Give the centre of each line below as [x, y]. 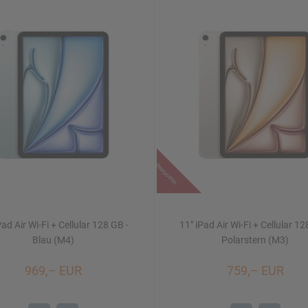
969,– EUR [53, 271]
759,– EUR [255, 271]
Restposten [166, 174]
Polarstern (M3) [255, 240]
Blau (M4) [53, 240]
